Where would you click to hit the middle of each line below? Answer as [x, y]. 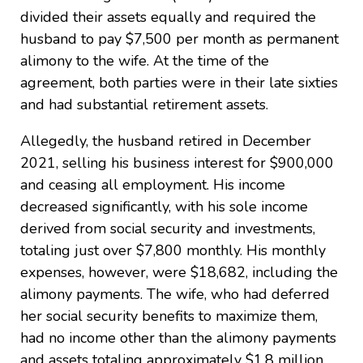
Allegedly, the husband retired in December [166, 141]
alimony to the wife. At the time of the [145, 60]
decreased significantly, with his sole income [164, 206]
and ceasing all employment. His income [153, 184]
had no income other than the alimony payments [178, 337]
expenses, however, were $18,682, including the [179, 272]
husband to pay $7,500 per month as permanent [179, 38]
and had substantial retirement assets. [144, 104]
